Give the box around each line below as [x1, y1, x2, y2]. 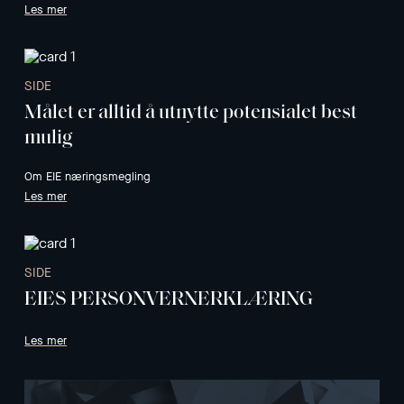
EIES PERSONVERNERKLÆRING [24, 285, 314, 310]
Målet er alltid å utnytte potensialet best [24, 98, 358, 124]
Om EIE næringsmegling [24, 168, 151, 184]
